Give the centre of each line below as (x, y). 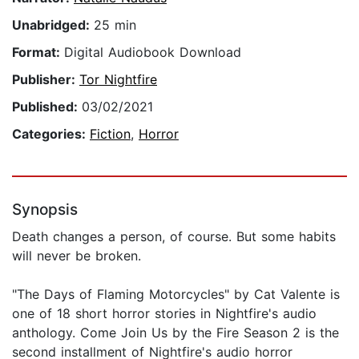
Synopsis (45, 210)
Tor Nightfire (118, 80)
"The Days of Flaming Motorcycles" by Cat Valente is (176, 294)
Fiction (110, 134)
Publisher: (46, 80)
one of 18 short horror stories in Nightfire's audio (164, 314)
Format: (38, 52)
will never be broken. (77, 256)
